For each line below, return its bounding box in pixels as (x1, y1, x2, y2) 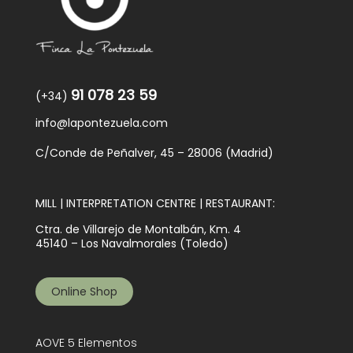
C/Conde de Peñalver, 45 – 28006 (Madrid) (35, 145, 273, 162)
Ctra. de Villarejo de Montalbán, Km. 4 (35, 221, 241, 238)
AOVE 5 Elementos (35, 335, 137, 351)
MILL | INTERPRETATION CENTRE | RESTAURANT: (35, 195, 275, 212)
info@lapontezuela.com (35, 115, 168, 132)
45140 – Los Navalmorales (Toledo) (35, 236, 229, 252)
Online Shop (50, 284, 117, 300)
